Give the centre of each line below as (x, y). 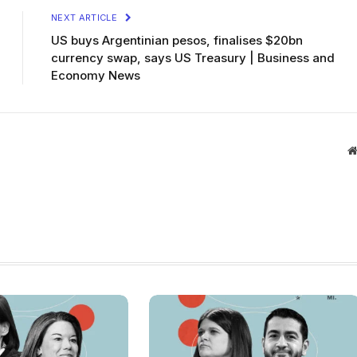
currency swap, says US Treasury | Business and (193, 57)
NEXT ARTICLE (86, 17)
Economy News (96, 75)
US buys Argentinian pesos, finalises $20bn (177, 40)
